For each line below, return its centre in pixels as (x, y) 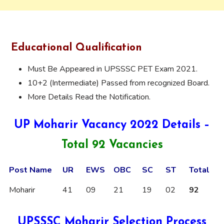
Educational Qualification (75, 48)
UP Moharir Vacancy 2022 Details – (112, 125)
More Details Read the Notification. (89, 97)
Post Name (30, 170)
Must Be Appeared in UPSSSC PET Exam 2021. (112, 69)
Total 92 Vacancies (112, 145)
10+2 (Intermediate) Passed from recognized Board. (118, 83)
